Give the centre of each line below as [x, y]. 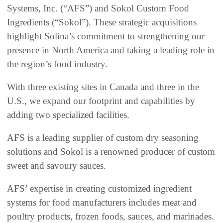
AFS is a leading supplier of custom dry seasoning [103, 137]
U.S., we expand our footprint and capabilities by [101, 101]
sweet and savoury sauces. [56, 165]
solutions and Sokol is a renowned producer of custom [111, 151]
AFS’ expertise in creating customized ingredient [99, 188]
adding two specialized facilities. [68, 114]
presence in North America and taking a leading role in [111, 50]
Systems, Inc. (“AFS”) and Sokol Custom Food [98, 8]
